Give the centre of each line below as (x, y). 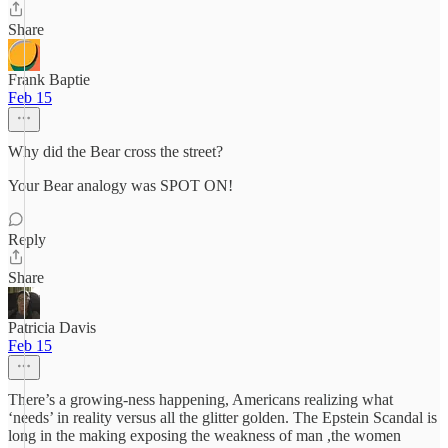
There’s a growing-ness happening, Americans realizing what (200, 399)
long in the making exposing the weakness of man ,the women (204, 435)
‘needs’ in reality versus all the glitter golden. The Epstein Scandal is (222, 417)
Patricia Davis (52, 327)
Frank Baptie (49, 79)
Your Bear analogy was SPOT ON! (120, 185)
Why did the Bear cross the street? (115, 151)
